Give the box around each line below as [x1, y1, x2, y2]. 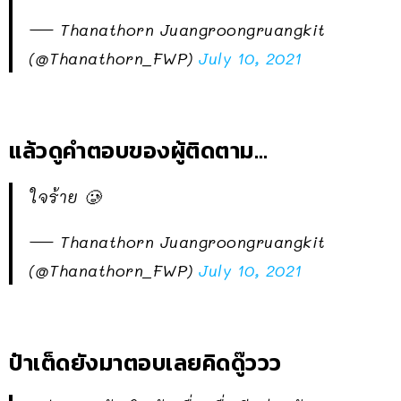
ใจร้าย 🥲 [29, 185, 101, 208]
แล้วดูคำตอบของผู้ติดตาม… [9, 132, 268, 167]
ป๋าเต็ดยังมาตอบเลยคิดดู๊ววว [9, 345, 282, 380]
